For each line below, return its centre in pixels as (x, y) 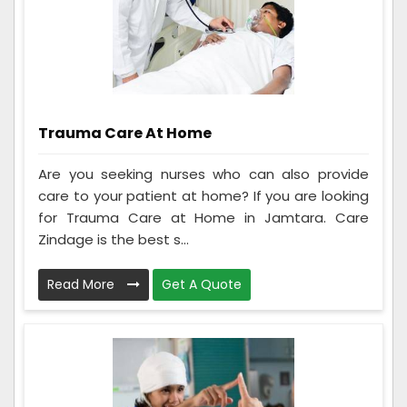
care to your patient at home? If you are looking (203, 195)
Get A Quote (202, 284)
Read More (83, 284)
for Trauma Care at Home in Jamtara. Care (203, 217)
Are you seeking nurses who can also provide (203, 174)
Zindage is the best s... (114, 239)
